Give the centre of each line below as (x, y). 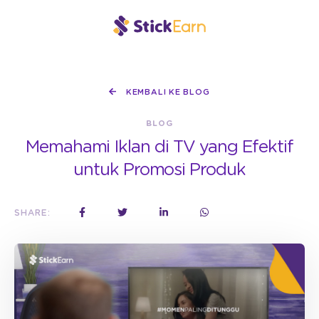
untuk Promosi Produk (159, 170)
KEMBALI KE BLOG (167, 92)
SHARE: (32, 213)
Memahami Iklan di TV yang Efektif (159, 147)
